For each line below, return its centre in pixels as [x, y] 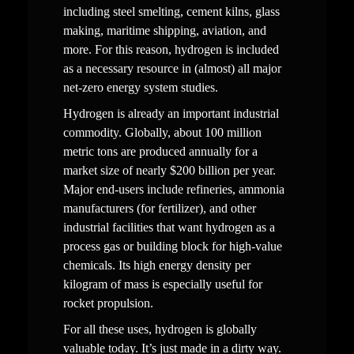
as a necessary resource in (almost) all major [172, 68]
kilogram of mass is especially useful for [162, 284]
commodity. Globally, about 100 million [162, 132]
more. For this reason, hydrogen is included [171, 49]
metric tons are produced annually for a [160, 151]
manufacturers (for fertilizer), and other [159, 208]
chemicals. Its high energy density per [156, 265]
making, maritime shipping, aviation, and [164, 30]
